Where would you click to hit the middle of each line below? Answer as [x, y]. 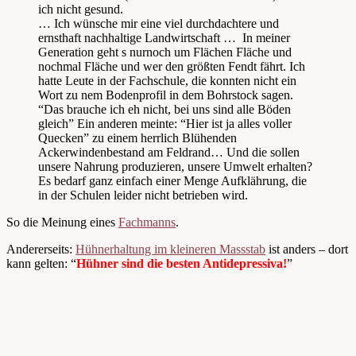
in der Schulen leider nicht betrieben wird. [143, 195]
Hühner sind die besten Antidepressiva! [182, 264]
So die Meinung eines [62, 222]
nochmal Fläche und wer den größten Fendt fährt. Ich [172, 67]
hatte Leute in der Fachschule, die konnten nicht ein [167, 81]
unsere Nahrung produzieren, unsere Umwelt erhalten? [175, 167]
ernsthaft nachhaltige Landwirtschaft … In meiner [164, 38]
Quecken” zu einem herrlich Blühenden [137, 138]
